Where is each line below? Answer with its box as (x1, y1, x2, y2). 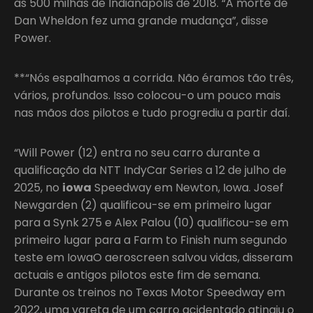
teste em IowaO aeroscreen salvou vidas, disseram (14, 249, 293, 265)
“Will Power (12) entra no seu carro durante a (14, 144, 260, 161)
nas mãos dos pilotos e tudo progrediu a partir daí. (14, 104, 290, 121)
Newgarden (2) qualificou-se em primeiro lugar (14, 196, 272, 213)
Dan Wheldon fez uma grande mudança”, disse (14, 12, 268, 29)
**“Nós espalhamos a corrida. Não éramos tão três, (14, 69, 293, 86)
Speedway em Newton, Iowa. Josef (92, 179, 284, 196)
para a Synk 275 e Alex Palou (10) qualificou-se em (14, 214, 289, 231)
